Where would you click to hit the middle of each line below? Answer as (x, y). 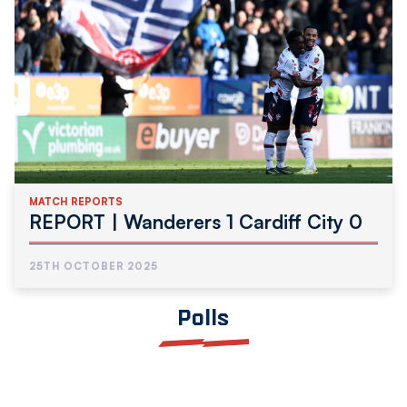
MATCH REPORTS (76, 202)
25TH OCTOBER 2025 (94, 266)
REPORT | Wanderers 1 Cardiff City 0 (196, 222)
